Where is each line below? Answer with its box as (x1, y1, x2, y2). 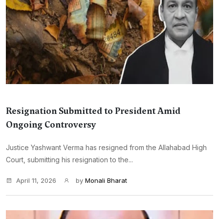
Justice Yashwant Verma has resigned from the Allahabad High (6, 143, 207, 152)
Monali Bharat (85, 176, 127, 184)
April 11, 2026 (16, 176, 56, 184)
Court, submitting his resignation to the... (6, 155, 133, 164)
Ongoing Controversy (6, 119, 96, 131)
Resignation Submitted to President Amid (6, 105, 180, 117)
